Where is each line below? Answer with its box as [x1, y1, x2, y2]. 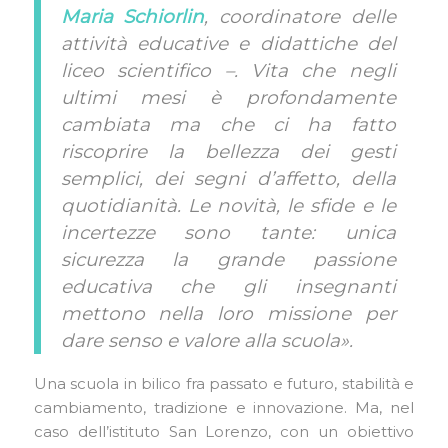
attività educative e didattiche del [60, 31, 396, 55]
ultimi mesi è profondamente [60, 85, 396, 109]
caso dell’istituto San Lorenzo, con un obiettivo [33, 422, 415, 442]
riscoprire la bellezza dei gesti [60, 139, 396, 163]
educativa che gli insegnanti [60, 274, 396, 298]
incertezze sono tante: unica [60, 220, 396, 244]
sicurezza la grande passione [60, 247, 396, 271]
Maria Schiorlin [60, 4, 205, 28]
